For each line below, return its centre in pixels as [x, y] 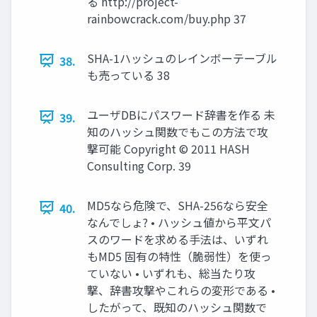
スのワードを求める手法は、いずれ [178, 239]
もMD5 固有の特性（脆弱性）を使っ [179, 256]
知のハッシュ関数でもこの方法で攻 [178, 131]
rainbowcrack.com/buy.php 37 [167, 18]
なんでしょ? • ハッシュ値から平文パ [179, 222]
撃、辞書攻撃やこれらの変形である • [181, 290]
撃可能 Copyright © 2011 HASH [168, 148]
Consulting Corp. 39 [139, 165]
